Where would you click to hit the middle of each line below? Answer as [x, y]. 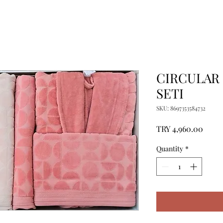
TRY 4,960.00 [180, 129]
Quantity [170, 149]
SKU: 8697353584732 [181, 108]
